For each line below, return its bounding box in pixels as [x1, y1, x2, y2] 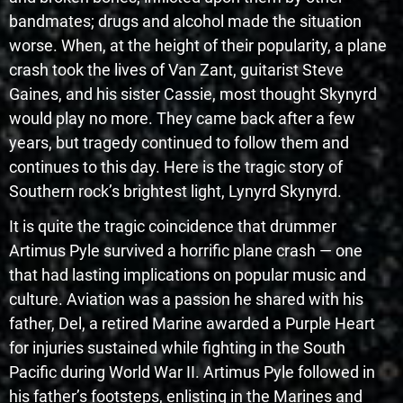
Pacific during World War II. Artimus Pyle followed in [9, 363, 375, 382]
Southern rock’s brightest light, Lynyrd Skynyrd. [9, 182, 342, 201]
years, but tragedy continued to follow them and [9, 133, 349, 153]
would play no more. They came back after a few [9, 109, 355, 129]
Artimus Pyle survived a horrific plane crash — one [9, 241, 363, 261]
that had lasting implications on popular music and [9, 265, 366, 285]
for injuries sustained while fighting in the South [9, 338, 345, 358]
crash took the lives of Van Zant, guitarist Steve [9, 60, 344, 80]
